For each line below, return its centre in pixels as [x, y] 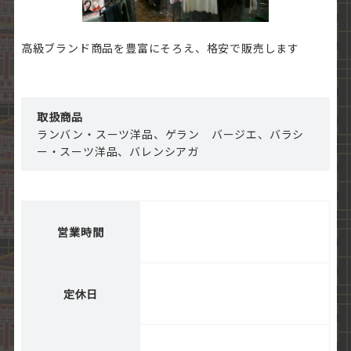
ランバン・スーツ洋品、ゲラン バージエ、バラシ [170, 134]
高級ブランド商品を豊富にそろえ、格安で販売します [160, 48]
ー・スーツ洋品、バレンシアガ [118, 152]
